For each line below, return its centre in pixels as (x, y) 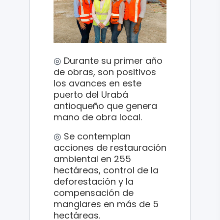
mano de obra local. (98, 117)
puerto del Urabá (91, 94)
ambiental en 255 (92, 159)
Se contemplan (97, 136)
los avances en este (97, 83)
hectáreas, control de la (106, 170)
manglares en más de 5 (106, 204)
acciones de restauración (110, 147)
